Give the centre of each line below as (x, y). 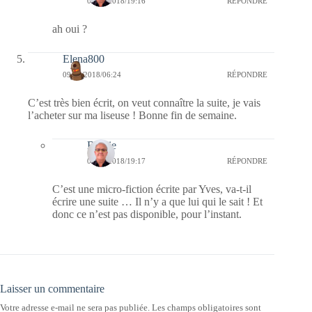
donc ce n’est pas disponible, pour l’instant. (147, 214)
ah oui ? (70, 29)
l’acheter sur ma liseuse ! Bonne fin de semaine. (132, 116)
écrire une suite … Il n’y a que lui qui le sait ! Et (157, 202)
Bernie (102, 146)
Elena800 (84, 59)
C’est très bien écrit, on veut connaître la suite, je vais (144, 103)
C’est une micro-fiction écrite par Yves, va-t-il (152, 189)
